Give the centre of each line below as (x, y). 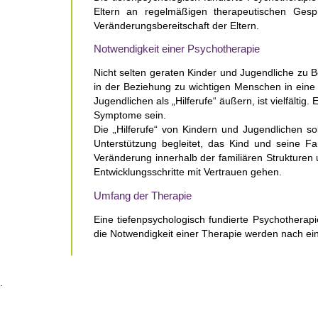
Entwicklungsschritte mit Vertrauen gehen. (188, 172)
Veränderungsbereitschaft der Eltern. (176, 26)
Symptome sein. (130, 116)
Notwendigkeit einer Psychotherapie (177, 49)
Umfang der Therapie (143, 196)
